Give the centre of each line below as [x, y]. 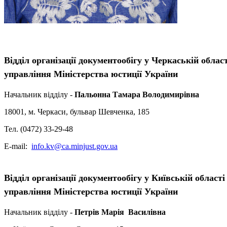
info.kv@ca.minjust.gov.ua [74, 146]
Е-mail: [18, 146]
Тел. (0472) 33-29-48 [39, 129]
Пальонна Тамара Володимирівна [137, 95]
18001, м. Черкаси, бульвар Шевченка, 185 [77, 112]
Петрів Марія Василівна [120, 212]
